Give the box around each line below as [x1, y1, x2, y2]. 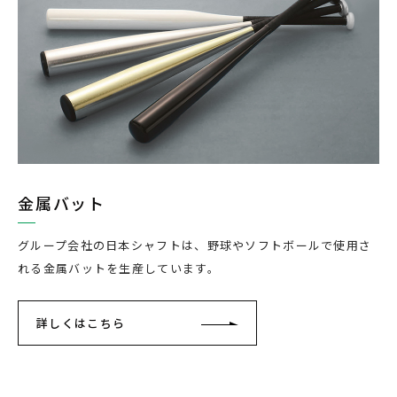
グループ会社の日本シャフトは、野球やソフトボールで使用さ [18, 236, 372, 253]
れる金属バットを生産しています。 [18, 259, 220, 276]
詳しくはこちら [36, 314, 126, 331]
